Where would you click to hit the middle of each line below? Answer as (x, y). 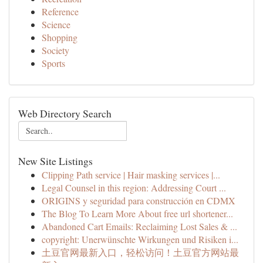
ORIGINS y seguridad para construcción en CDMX (139, 200)
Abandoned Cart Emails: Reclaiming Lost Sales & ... (139, 226)
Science (56, 24)
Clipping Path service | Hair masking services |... (131, 175)
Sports (53, 63)
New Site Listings (55, 161)
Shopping (60, 37)
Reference (60, 11)
